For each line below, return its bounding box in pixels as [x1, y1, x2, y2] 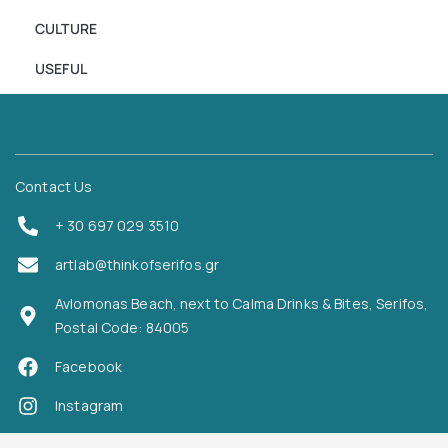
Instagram [55, 395, 124, 415]
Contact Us [15, 176, 93, 196]
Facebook [55, 356, 123, 376]
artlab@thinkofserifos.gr [55, 254, 220, 274]
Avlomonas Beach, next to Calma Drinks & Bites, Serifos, [55, 293, 429, 313]
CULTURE [35, 18, 97, 38]
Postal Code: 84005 [55, 317, 190, 337]
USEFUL [35, 58, 87, 78]
